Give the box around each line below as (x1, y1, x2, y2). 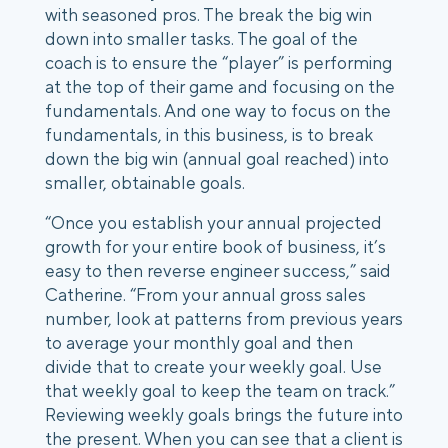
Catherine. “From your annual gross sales (45, 284, 366, 306)
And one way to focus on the (164, 100, 391, 122)
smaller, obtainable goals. (45, 172, 245, 194)
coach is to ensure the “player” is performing (45, 52, 392, 74)
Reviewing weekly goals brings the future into (45, 404, 403, 426)
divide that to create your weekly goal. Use (45, 356, 382, 378)
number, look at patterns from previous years (45, 308, 403, 330)
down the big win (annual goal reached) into (45, 148, 389, 170)
